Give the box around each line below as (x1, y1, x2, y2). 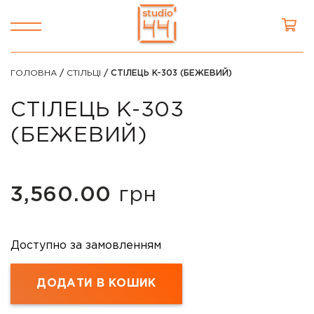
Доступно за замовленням (11, 240, 161, 252)
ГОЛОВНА (11, 69, 57, 77)
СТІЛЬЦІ (67, 69, 101, 77)
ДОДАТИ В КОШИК (36, 278, 156, 289)
